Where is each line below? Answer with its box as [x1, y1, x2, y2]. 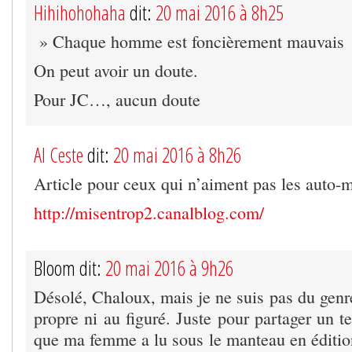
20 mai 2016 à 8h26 [113, 141, 241, 168]
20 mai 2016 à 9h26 [105, 254, 233, 281]
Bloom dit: [34, 254, 105, 281]
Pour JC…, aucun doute [34, 87, 200, 111]
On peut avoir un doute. [34, 58, 198, 82]
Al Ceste [34, 141, 83, 168]
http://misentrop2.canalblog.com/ [34, 200, 264, 224]
